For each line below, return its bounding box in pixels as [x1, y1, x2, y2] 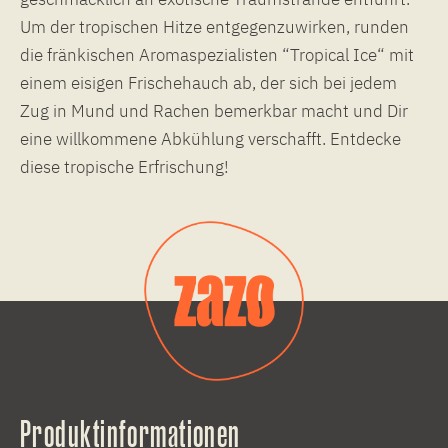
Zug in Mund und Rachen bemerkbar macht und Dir [20, 99, 408, 122]
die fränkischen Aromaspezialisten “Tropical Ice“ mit [20, 43, 414, 66]
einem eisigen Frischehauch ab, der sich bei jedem [20, 71, 397, 94]
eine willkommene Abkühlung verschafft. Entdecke [20, 127, 401, 150]
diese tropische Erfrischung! [20, 155, 229, 178]
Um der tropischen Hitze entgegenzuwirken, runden [20, 15, 409, 38]
